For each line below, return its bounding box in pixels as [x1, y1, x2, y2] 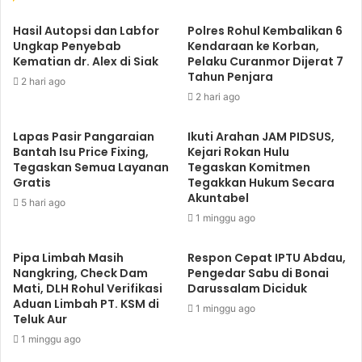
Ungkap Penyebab [13, 38, 121, 54]
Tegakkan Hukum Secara [187, 175, 335, 191]
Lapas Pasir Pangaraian [13, 128, 154, 145]
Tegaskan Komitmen [187, 159, 310, 175]
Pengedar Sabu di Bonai [187, 265, 329, 281]
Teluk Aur [13, 311, 67, 327]
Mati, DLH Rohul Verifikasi [13, 280, 162, 297]
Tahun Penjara [187, 69, 273, 85]
